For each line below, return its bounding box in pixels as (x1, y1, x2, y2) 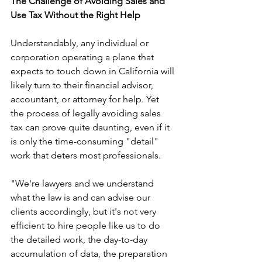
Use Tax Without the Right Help (11, 9, 140, 20)
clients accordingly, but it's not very (11, 205, 158, 217)
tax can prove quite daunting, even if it (11, 121, 172, 133)
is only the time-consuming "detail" (11, 135, 161, 147)
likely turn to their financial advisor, (11, 79, 156, 91)
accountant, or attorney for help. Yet (11, 93, 161, 105)
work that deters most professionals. (11, 149, 161, 161)
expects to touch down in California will (11, 65, 177, 77)
